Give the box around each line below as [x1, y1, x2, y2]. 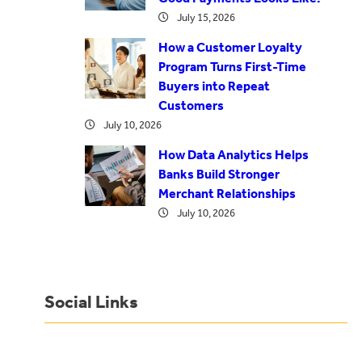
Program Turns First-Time [158, 59, 306, 75]
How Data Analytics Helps [158, 147, 309, 163]
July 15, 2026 [176, 11, 235, 24]
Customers [158, 98, 224, 114]
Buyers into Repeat [158, 78, 270, 95]
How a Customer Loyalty [158, 40, 302, 56]
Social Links [44, 292, 138, 314]
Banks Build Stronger [158, 166, 280, 183]
